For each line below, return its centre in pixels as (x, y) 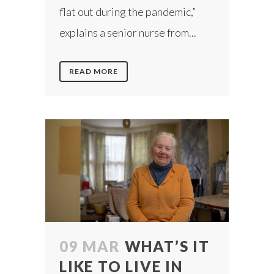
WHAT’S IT (167, 246)
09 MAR (90, 246)
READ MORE (94, 71)
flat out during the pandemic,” (128, 11)
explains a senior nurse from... (128, 32)
